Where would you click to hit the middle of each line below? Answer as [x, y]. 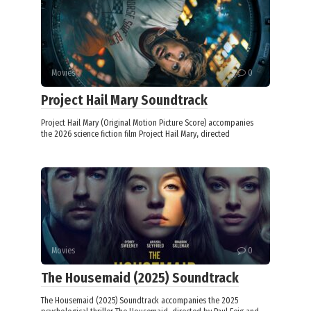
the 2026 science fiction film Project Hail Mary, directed [135, 134]
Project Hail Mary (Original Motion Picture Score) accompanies [147, 123]
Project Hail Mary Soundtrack [124, 101]
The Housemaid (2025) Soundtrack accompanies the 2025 [140, 301]
